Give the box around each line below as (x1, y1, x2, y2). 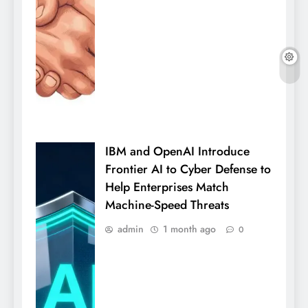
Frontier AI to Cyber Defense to (105, 159, 271, 178)
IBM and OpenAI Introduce (105, 142, 250, 160)
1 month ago (163, 221, 216, 236)
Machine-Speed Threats (105, 195, 229, 214)
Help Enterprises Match (105, 177, 229, 196)
